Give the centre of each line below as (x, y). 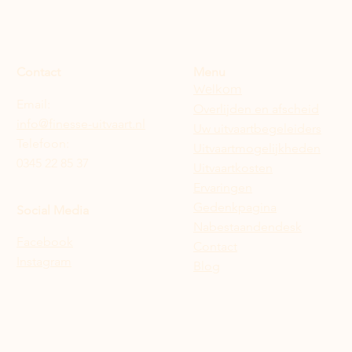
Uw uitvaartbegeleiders (257, 128)
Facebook (45, 242)
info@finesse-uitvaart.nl (81, 124)
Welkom (218, 89)
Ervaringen (223, 187)
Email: (33, 104)
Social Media (53, 210)
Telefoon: (43, 143)
